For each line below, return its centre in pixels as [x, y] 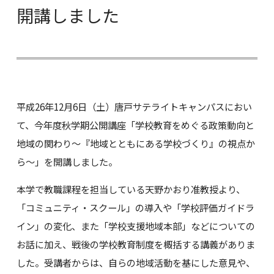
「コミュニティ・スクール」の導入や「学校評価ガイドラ [135, 207]
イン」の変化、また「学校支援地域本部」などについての [135, 225]
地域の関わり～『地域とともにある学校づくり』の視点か [135, 143]
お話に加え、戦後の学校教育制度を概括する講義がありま [135, 244]
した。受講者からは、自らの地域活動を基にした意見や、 [135, 262]
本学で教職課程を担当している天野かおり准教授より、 [131, 189]
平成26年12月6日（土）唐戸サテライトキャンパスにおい [134, 107]
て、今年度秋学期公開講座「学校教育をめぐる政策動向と [135, 125]
